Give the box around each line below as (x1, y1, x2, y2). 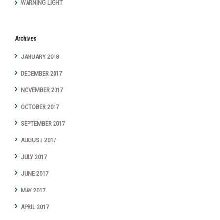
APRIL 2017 (21, 203, 49, 211)
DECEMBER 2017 (21, 69, 62, 77)
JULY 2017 (21, 153, 47, 161)
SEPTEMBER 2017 (21, 119, 65, 127)
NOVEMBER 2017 (21, 86, 63, 94)
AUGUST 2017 (21, 136, 56, 144)
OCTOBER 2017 (21, 103, 59, 110)
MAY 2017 (21, 186, 45, 194)
